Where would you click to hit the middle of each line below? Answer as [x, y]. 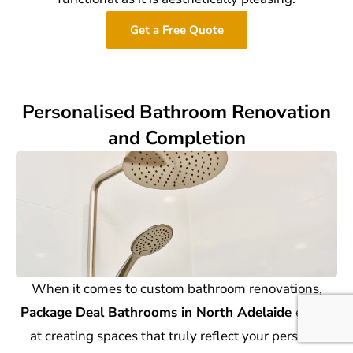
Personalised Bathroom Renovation [176, 111]
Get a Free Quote [176, 30]
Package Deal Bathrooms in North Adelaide [158, 312]
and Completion [176, 137]
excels [314, 312]
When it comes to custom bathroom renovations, [176, 288]
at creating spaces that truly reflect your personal [176, 336]
